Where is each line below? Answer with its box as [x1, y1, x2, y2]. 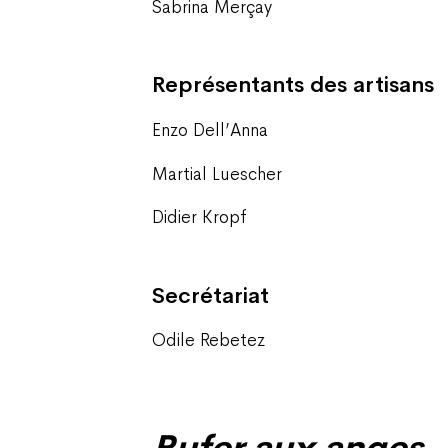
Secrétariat [152, 281, 269, 310]
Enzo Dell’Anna [152, 118, 268, 141]
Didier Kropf [152, 206, 247, 229]
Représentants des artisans [152, 71, 434, 100]
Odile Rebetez [152, 329, 265, 352]
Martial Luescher [152, 162, 282, 185]
